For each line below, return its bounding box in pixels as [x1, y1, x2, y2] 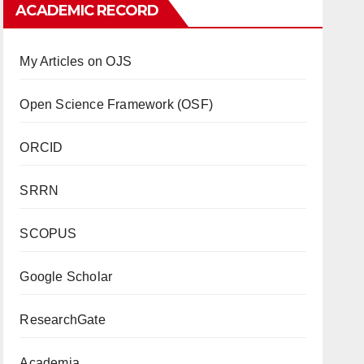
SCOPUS [19, 226, 77, 240]
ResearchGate [19, 312, 106, 327]
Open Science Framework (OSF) [19, 97, 213, 111]
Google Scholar [19, 269, 113, 284]
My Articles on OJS [19, 54, 132, 68]
